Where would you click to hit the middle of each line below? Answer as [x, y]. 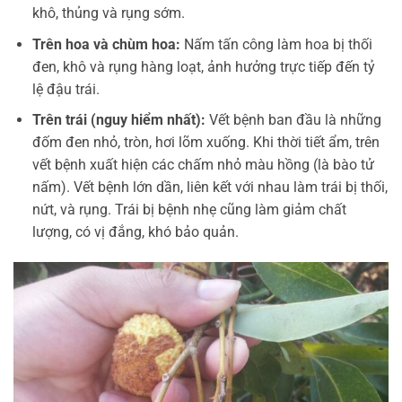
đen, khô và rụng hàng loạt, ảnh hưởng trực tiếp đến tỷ [203, 66]
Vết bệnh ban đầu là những [293, 120]
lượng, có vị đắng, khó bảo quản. [135, 232]
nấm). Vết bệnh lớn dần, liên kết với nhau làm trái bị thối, [210, 188]
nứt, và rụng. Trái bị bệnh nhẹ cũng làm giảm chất [189, 210]
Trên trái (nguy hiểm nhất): [118, 120]
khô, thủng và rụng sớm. [108, 13]
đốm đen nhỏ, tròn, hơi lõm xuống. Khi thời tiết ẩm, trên [205, 143]
